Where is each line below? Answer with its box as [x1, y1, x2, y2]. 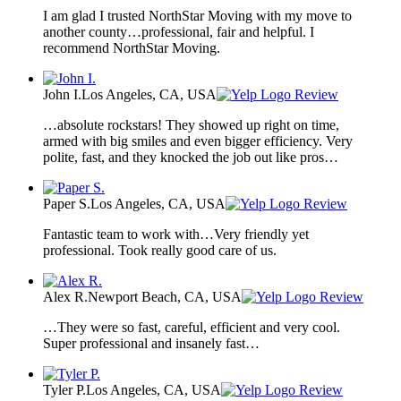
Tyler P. [43, 381, 86, 397]
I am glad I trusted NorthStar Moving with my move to [43, 7, 352, 23]
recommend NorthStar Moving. [43, 39, 220, 55]
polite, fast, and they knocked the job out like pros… [43, 149, 338, 165]
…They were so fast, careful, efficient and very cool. [43, 319, 340, 335]
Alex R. [43, 288, 88, 304]
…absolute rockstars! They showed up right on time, [43, 116, 339, 132]
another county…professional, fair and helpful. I [43, 23, 314, 39]
